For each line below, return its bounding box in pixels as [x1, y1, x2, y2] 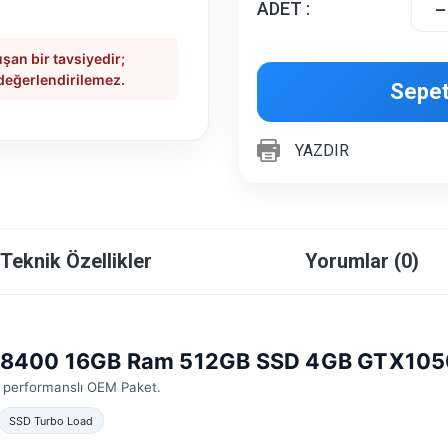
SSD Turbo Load [8, 413, 93, 428]
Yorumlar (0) [305, 249, 420, 274]
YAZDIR [295, 141, 349, 161]
